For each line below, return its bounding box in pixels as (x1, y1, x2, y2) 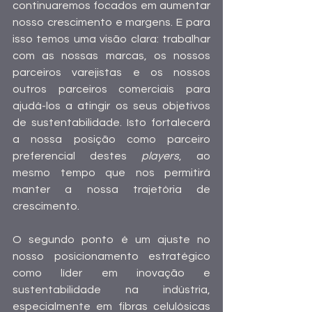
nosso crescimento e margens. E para (13, 17, 210, 29)
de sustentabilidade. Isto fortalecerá (13, 117, 210, 129)
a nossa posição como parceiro (13, 134, 210, 146)
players (141, 150, 179, 162)
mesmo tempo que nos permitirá (13, 167, 210, 179)
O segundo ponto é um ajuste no (13, 234, 210, 246)
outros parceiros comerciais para (13, 84, 210, 95)
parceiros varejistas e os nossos (13, 67, 210, 79)
